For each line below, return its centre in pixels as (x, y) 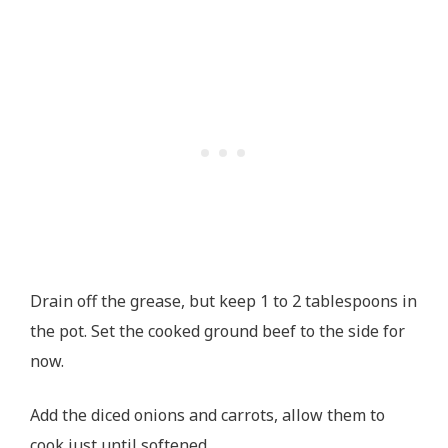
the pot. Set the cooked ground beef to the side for (217, 330)
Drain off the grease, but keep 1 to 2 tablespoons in (223, 300)
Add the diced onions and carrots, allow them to (207, 414)
